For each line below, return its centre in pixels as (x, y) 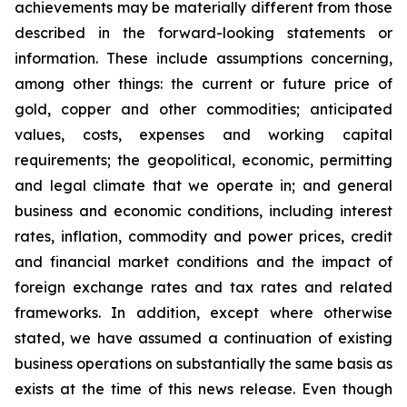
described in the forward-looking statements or (203, 33)
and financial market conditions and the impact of (203, 262)
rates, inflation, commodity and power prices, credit (203, 236)
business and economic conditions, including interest (203, 211)
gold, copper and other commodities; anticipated (203, 109)
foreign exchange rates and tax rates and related (203, 287)
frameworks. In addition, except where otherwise (203, 313)
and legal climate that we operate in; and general (203, 185)
